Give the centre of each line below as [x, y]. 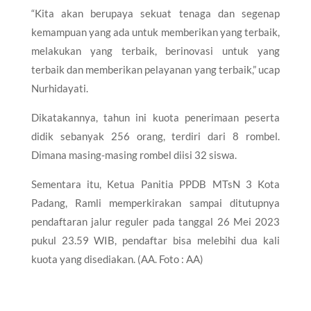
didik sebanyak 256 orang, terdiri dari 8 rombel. [155, 136]
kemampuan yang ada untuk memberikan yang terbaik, [155, 32]
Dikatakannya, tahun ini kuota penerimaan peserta [155, 117]
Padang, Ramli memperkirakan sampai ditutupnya [155, 202]
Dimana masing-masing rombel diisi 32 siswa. [134, 154]
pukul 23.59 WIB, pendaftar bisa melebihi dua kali [155, 240]
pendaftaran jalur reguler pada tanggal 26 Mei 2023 [155, 221]
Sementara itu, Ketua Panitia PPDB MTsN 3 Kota [155, 184]
